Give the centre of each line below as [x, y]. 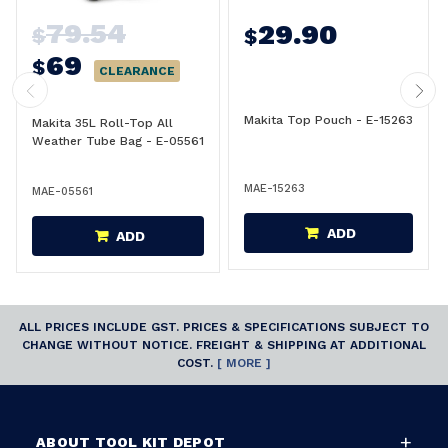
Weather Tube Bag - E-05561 [118, 140]
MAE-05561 [62, 191]
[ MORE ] [244, 362]
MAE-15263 [274, 188]
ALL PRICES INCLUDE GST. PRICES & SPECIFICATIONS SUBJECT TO [224, 326]
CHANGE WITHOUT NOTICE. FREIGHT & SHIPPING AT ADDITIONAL [224, 344]
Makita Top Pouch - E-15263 [328, 119]
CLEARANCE [137, 70]
